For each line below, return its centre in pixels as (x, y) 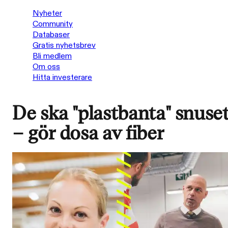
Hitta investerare (62, 78)
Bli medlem (52, 56)
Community (53, 24)
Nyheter (47, 13)
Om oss (46, 67)
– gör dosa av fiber (88, 133)
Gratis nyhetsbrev (64, 46)
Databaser (51, 35)
